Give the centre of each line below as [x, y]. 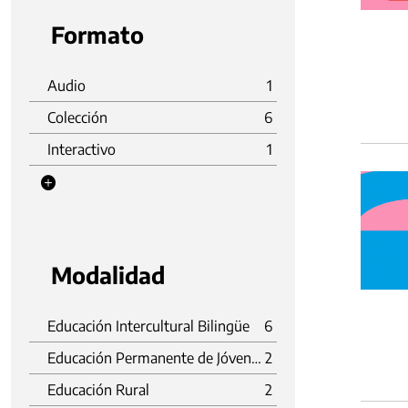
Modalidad [108, 275]
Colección [77, 117]
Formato [97, 35]
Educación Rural [98, 390]
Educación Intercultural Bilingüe [148, 326]
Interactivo [82, 149]
